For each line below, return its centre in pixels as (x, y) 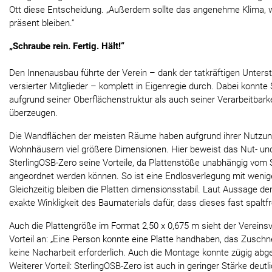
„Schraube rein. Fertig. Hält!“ (67, 46)
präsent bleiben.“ (42, 23)
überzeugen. (33, 113)
